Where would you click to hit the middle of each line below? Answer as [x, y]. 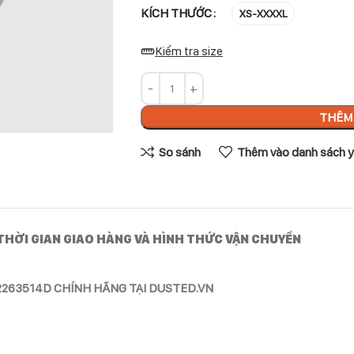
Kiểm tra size [188, 51]
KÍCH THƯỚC [176, 13]
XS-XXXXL [263, 13]
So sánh [179, 152]
